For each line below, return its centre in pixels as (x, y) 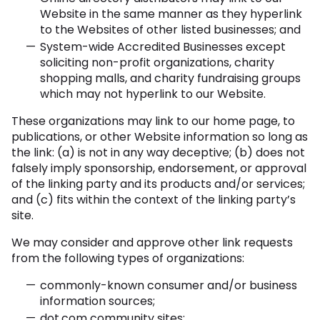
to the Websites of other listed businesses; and (170, 29)
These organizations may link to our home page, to (153, 121)
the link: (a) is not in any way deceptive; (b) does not (158, 152)
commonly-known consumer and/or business (169, 285)
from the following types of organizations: (128, 258)
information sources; (97, 301)
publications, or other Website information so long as (160, 136)
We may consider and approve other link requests (152, 242)
